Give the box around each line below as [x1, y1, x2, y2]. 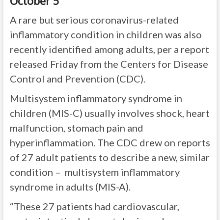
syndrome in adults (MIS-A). [9, 181, 131, 192]
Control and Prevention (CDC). [9, 73, 145, 84]
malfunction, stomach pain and [9, 122, 143, 134]
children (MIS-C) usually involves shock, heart [9, 107, 210, 119]
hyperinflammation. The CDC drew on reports [9, 137, 210, 148]
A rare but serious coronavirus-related [9, 14, 179, 26]
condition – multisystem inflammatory [9, 166, 180, 178]
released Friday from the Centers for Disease [9, 58, 208, 70]
